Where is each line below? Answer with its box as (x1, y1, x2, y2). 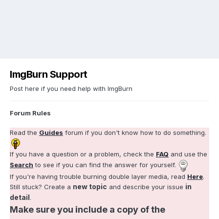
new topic (73, 182, 107, 191)
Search (10, 160, 33, 169)
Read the (10, 128, 39, 136)
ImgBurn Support (10, 68, 88, 80)
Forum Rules (10, 109, 51, 117)
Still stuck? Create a (10, 182, 73, 191)
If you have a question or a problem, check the (10, 150, 156, 158)
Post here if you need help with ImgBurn (10, 84, 132, 92)
